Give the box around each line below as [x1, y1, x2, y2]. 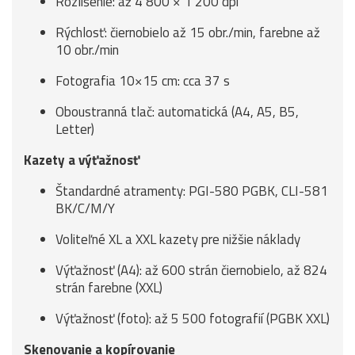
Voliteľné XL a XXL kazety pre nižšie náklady [55, 229, 300, 250]
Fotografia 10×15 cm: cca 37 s [55, 71, 230, 91]
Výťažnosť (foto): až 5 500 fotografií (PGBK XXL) [55, 308, 330, 329]
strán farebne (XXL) [55, 277, 162, 298]
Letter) [55, 119, 94, 139]
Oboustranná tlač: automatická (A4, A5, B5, [55, 101, 299, 122]
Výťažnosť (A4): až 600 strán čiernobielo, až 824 [55, 260, 327, 281]
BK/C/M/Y [55, 198, 115, 219]
